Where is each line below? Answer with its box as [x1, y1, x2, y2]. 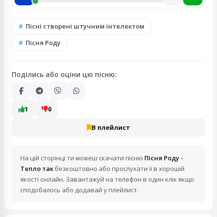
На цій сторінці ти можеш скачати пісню [20, 154, 144, 162]
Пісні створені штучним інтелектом [26, 22, 144, 31]
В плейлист [92, 123, 130, 132]
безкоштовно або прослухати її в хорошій [53, 164, 185, 173]
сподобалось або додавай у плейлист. [20, 186, 139, 194]
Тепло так [20, 164, 53, 173]
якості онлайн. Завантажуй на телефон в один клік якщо [20, 175, 194, 184]
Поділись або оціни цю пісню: [12, 70, 117, 79]
